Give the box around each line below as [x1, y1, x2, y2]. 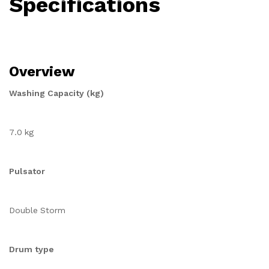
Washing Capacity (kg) [9, 88, 104, 98]
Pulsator [9, 166, 45, 176]
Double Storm [9, 205, 65, 215]
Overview [9, 63, 75, 80]
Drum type [9, 244, 54, 254]
